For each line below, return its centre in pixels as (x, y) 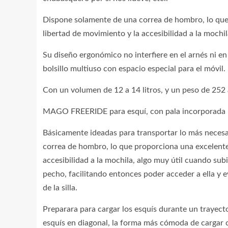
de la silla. (60, 188)
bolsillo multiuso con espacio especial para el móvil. (134, 69)
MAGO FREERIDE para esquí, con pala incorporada (134, 111)
